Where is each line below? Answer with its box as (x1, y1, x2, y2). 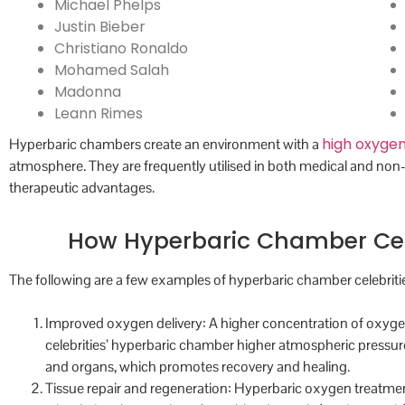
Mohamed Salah (54, 60, 169, 81)
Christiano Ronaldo (54, 38, 188, 60)
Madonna (54, 81, 121, 103)
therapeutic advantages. (9, 178, 155, 198)
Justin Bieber (54, 16, 146, 38)
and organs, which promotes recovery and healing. (45, 357, 350, 377)
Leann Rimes (54, 103, 143, 125)
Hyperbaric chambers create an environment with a (9, 135, 322, 155)
